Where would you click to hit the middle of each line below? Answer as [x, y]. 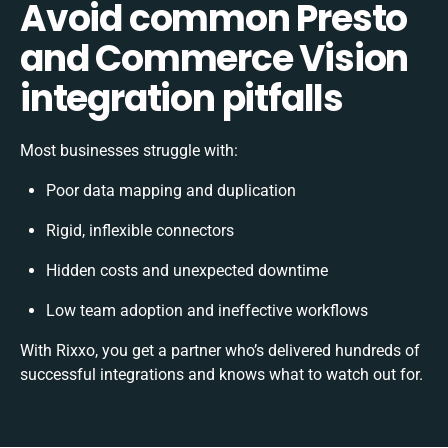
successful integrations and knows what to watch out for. [221, 374]
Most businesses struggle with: [129, 150]
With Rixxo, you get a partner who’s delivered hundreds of [220, 350]
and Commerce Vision [214, 58]
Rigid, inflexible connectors [140, 230]
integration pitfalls [181, 98]
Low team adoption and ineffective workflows [207, 310]
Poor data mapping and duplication [171, 190]
